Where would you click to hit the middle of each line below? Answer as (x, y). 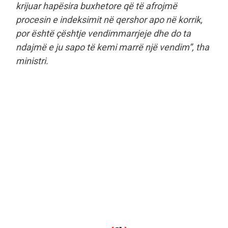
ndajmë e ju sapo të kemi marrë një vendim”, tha (112, 47)
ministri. (32, 61)
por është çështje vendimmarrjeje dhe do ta (103, 34)
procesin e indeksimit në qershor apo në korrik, (109, 20)
